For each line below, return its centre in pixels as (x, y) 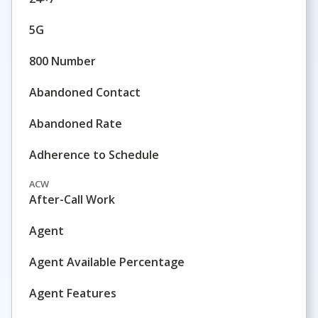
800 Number (62, 61)
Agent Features (73, 293)
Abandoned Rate (76, 124)
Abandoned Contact (85, 92)
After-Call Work (72, 199)
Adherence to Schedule (94, 155)
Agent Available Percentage (107, 262)
